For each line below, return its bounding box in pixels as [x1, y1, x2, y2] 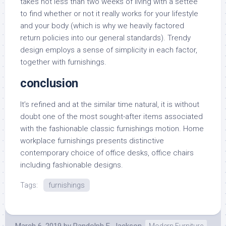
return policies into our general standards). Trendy [20, 33, 191, 42]
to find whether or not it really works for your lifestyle [20, 9, 198, 18]
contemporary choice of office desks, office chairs [20, 148, 194, 157]
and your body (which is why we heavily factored [20, 21, 184, 30]
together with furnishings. [20, 58, 106, 67]
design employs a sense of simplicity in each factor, [20, 45, 197, 54]
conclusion [20, 76, 78, 90]
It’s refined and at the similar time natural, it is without [20, 100, 199, 109]
